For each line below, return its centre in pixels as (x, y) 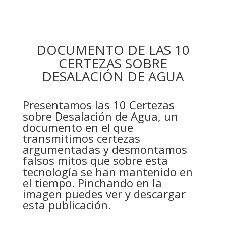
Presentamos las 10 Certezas (98, 105)
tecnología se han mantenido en (107, 172)
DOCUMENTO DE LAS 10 (113, 50)
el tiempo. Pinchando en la (92, 183)
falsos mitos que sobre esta (95, 160)
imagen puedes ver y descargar (104, 194)
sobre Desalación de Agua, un (100, 116)
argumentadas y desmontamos (105, 149)
